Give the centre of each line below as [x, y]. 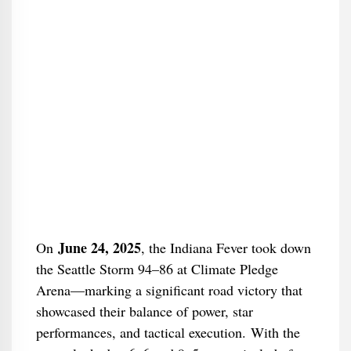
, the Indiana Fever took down [226, 248]
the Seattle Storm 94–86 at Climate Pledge [157, 269]
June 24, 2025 [99, 248]
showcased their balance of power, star [144, 311]
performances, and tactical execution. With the [168, 332]
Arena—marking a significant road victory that [169, 290]
